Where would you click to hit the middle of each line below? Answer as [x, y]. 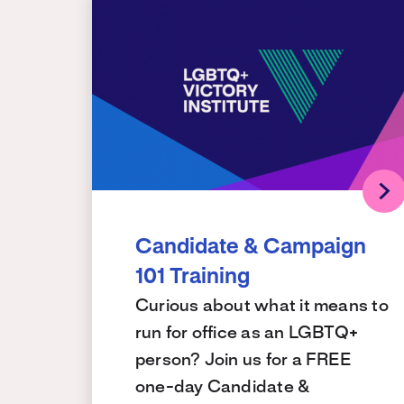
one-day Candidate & [223, 387]
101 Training [193, 277]
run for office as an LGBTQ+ [247, 333]
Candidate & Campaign [251, 248]
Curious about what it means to [262, 306]
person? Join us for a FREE [243, 360]
